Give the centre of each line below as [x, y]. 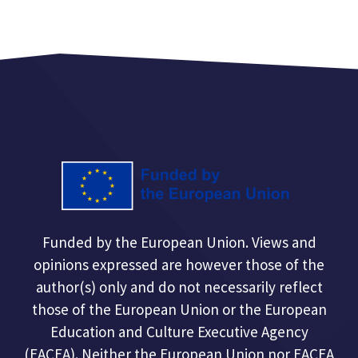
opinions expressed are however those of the [179, 264]
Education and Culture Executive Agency [179, 331]
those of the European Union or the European [179, 309]
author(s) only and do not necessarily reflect [179, 286]
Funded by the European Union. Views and [179, 242]
